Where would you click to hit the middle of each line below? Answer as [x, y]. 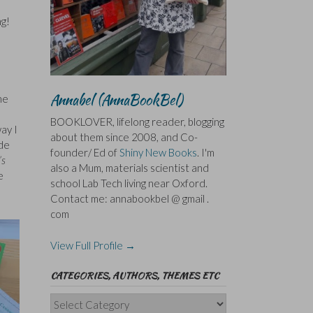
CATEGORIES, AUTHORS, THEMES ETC [134, 275]
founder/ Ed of [85, 153]
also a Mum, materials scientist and [129, 168]
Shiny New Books [158, 153]
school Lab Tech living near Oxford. [129, 183]
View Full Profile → [93, 245]
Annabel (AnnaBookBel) [116, 100]
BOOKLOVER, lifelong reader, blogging [137, 122]
